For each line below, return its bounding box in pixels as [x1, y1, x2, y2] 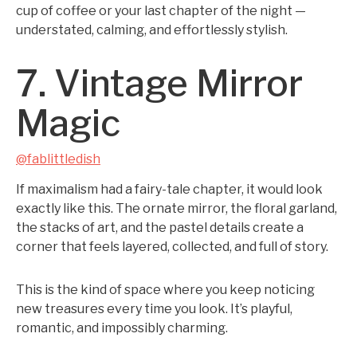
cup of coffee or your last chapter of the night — [16, 3, 306, 18]
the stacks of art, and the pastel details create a [16, 220, 304, 235]
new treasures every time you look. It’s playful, [16, 301, 292, 316]
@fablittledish [16, 151, 100, 167]
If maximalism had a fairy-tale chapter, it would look [16, 182, 323, 197]
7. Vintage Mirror [16, 61, 303, 105]
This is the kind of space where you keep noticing [16, 282, 315, 297]
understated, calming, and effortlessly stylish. [16, 22, 288, 37]
